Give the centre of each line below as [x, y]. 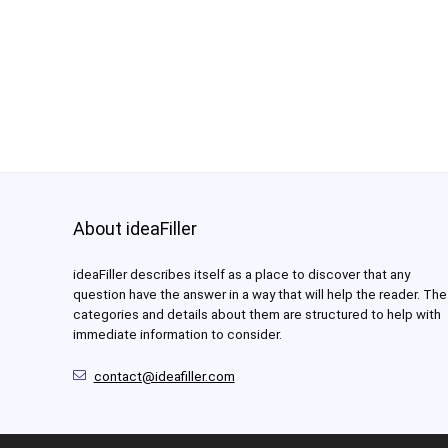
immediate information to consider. [177, 335]
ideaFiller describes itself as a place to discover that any [241, 275]
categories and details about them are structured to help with [256, 315]
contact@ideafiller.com [164, 377]
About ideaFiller [134, 229]
